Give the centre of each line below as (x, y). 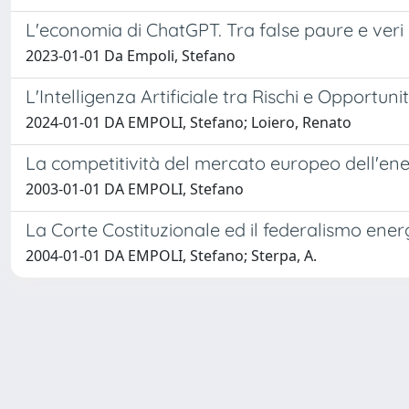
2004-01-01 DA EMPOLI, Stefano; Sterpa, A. (171, 256)
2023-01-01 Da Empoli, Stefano (131, 56)
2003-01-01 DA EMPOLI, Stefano (135, 189)
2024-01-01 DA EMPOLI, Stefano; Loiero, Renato (189, 122)
